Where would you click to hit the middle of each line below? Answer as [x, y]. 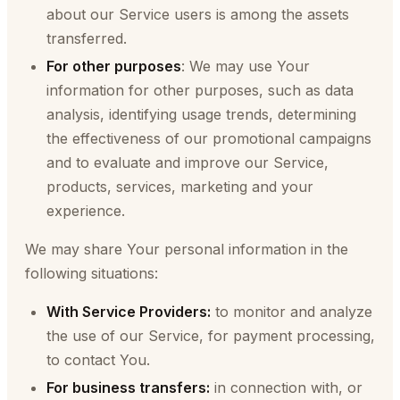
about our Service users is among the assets [198, 14]
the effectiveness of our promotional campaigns [209, 138]
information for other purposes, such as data [200, 90]
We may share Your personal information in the [187, 249]
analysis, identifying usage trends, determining [201, 114]
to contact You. [98, 360]
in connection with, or [286, 387]
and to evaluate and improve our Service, [187, 162]
